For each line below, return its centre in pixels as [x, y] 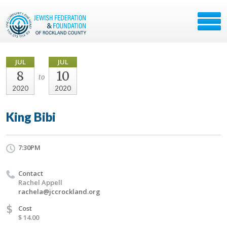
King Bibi [31, 117]
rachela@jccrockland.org [59, 192]
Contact [31, 173]
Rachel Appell [40, 182]
